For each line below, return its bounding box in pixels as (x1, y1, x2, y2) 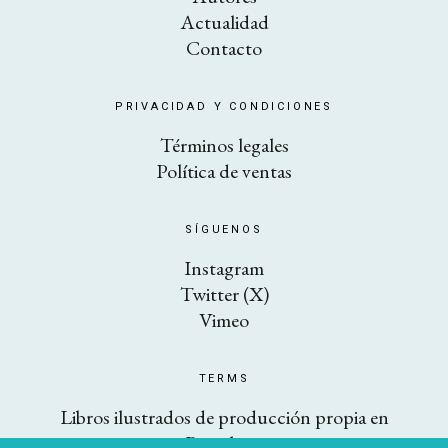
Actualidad (179, 9, 269, 35)
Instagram (184, 255, 264, 281)
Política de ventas (156, 158, 292, 184)
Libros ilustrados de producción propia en (59, 404, 389, 430)
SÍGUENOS (185, 223, 263, 236)
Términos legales (159, 132, 289, 158)
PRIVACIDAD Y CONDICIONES (114, 100, 334, 113)
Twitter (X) (179, 281, 269, 307)
